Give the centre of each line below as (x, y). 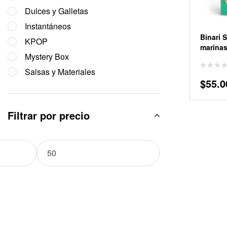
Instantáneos (48, 26)
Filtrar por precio (49, 115)
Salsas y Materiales (60, 72)
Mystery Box (47, 56)
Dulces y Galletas (56, 11)
